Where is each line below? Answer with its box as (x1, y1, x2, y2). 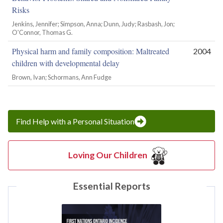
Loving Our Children (68, 150, 147, 161)
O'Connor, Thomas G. (12, 28, 73, 36)
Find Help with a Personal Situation (16, 116, 134, 126)
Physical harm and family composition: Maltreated (12, 45, 169, 56)
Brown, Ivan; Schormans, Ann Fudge (12, 73, 111, 81)
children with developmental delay (12, 57, 119, 68)
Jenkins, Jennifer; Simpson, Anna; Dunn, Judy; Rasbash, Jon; (12, 19, 175, 28)
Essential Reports (73, 180, 150, 192)
